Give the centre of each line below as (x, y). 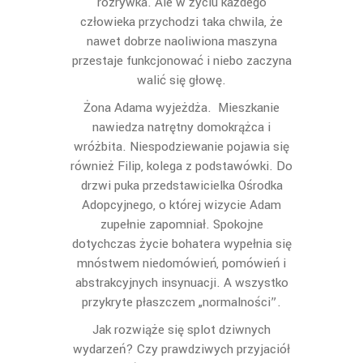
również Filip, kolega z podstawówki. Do (181, 166)
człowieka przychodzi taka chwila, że (181, 22)
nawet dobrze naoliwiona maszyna (181, 41)
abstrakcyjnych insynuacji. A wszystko (181, 283)
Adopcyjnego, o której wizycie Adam (181, 205)
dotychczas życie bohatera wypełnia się (181, 244)
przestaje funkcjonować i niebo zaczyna (181, 61)
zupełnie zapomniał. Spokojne (181, 224)
